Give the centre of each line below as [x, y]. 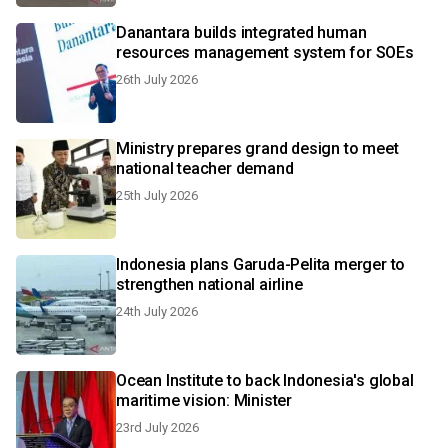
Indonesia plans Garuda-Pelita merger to [261, 264]
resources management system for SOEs [265, 52]
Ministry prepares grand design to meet [257, 148]
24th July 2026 [157, 311]
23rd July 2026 [157, 427]
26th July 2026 [157, 79]
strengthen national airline [209, 284]
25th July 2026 [157, 195]
